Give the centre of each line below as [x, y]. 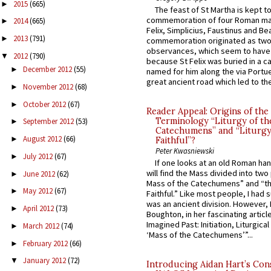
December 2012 [48, 70]
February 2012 [46, 243]
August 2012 [43, 139]
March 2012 [42, 226]
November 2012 [49, 87]
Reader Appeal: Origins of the [207, 112]
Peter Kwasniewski [185, 151]
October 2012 [45, 104]
